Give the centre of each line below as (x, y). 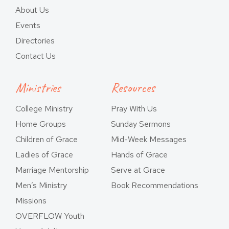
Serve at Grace (138, 170)
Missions (31, 201)
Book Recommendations (155, 185)
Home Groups (41, 124)
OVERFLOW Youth (50, 216)
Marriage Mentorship (52, 170)
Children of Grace (47, 139)
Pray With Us (134, 109)
